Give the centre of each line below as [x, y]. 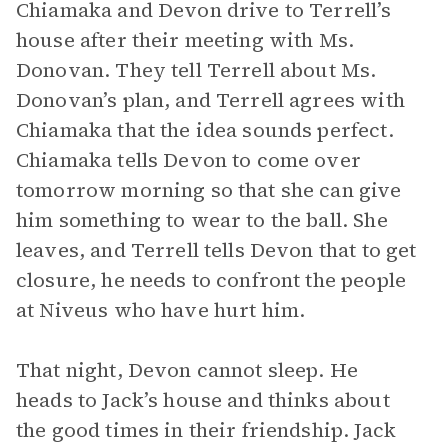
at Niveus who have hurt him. [161, 310]
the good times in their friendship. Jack [206, 430]
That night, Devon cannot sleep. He [187, 370]
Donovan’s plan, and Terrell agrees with [210, 100]
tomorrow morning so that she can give [209, 190]
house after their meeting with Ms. [185, 40]
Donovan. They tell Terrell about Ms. [196, 70]
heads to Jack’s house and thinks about [203, 400]
